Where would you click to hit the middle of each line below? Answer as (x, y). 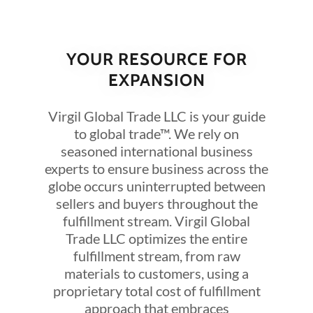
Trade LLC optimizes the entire (156, 238)
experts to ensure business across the (156, 168)
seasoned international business (156, 151)
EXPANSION (156, 80)
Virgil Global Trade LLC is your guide (156, 116)
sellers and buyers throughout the (156, 203)
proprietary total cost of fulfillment (156, 291)
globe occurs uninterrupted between (156, 186)
